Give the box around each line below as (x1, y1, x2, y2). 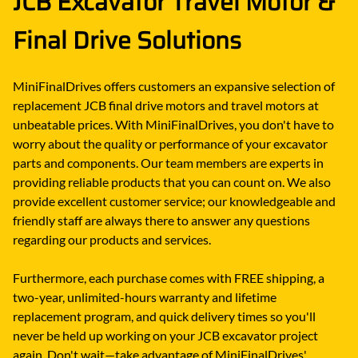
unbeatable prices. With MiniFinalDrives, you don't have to (13, 116, 334, 132)
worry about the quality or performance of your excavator (13, 135, 328, 151)
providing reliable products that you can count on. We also (13, 173, 331, 189)
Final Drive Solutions (13, 22, 241, 60)
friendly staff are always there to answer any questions (13, 212, 310, 228)
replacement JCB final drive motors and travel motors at (13, 97, 319, 113)
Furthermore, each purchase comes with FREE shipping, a (13, 269, 324, 285)
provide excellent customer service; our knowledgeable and (13, 193, 336, 209)
